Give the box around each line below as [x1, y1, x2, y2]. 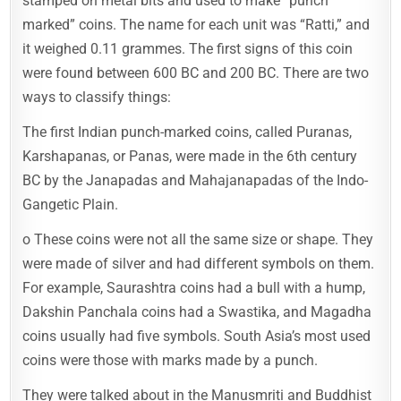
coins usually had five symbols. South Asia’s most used [22, 327, 371, 345]
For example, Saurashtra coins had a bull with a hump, [22, 278, 366, 296]
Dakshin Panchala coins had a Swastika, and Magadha [22, 303, 372, 320]
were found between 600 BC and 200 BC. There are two [22, 64, 370, 81]
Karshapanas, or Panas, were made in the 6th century [22, 147, 358, 165]
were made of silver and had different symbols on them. [22, 254, 375, 272]
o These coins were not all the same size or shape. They [22, 230, 374, 248]
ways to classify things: [22, 88, 172, 106]
